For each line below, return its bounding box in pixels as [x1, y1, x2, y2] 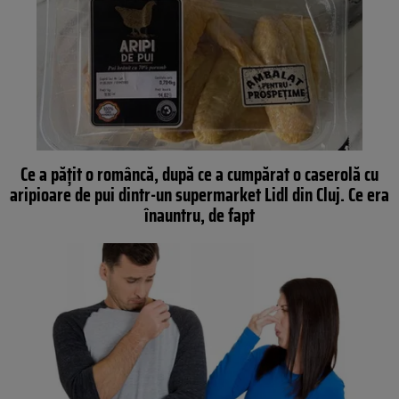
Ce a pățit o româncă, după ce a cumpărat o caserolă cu [20, 159, 379, 190]
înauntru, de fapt [144, 200, 255, 231]
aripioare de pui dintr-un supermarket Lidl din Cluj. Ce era [10, 180, 389, 210]
